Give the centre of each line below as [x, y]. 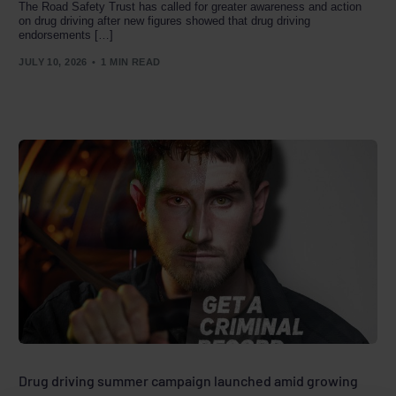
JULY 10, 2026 [53, 61]
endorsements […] [66, 35]
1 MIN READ [131, 61]
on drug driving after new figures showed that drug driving [165, 21]
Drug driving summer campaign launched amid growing [189, 381]
